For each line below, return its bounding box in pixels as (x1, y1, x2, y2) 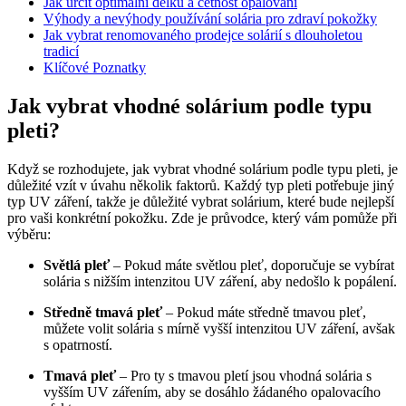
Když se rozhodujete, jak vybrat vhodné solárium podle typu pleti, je (7, 160, 398, 177)
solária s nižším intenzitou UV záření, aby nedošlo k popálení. (43, 273, 397, 289)
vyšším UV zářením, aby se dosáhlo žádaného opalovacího (43, 383, 381, 400)
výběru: (7, 226, 51, 242)
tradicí (43, 43, 79, 59)
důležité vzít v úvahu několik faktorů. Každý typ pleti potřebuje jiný (7, 177, 394, 193)
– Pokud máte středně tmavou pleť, (162, 304, 366, 320)
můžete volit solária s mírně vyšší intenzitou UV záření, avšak (43, 320, 395, 336)
